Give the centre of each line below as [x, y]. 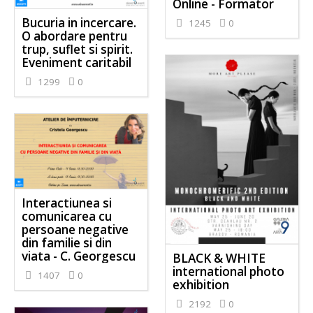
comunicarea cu [67, 217]
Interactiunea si [67, 203]
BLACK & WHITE [219, 258]
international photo [228, 271]
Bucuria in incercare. [79, 23]
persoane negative [75, 230]
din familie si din [67, 243]
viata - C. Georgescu [79, 256]
